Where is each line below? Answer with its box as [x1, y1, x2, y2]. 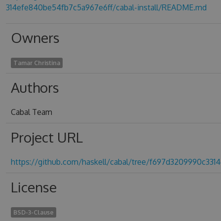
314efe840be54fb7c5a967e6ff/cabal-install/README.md [5, 2, 207, 12]
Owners [10, 29, 60, 46]
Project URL [10, 128, 83, 146]
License [10, 178, 57, 196]
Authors [10, 78, 59, 96]
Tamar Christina [13, 59, 60, 67]
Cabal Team [10, 107, 52, 117]
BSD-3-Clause [13, 209, 54, 216]
